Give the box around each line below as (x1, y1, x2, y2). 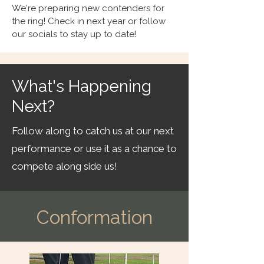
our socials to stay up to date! (12, 29, 136, 39)
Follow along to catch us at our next (12, 125, 174, 137)
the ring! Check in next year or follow (12, 16, 166, 27)
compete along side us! (12, 160, 117, 172)
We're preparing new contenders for (12, 3, 164, 14)
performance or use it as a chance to (12, 143, 177, 154)
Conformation (36, 206, 153, 228)
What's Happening (12, 77, 151, 96)
